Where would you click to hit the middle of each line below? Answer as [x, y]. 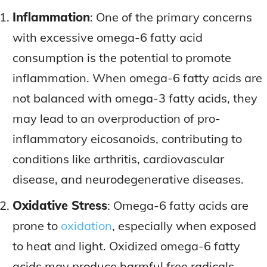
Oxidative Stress [60, 206]
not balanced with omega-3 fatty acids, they [135, 98]
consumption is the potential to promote [122, 58]
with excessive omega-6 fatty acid [108, 38]
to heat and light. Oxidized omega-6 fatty [126, 246]
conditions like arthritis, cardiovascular [118, 159]
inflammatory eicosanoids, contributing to [127, 139]
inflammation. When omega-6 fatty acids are [137, 78]
